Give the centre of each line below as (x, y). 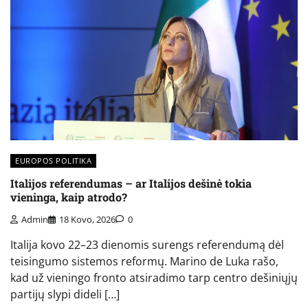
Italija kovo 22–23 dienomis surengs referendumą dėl (147, 245)
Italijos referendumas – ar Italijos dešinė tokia (131, 183)
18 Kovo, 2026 (87, 220)
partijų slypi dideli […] (65, 295)
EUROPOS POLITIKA (53, 160)
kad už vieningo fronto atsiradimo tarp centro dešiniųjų (154, 278)
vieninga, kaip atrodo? (69, 197)
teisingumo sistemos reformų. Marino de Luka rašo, (144, 262)
